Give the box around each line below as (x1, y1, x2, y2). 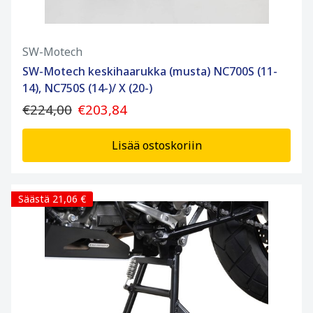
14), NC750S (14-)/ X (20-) (22, 80, 152, 96)
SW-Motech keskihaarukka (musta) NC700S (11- (22, 64, 277, 80)
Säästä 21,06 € (18, 192, 86, 206)
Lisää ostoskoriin (111, 138, 202, 154)
